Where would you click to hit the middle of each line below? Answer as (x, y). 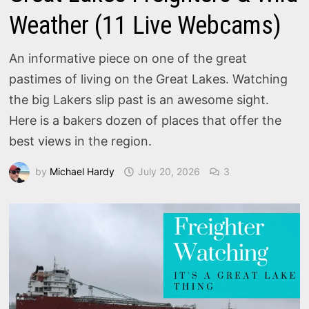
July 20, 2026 (169, 171)
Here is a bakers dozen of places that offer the (146, 120)
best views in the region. (81, 141)
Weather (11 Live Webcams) (146, 26)
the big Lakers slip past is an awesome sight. (139, 100)
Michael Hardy (82, 171)
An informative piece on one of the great (128, 58)
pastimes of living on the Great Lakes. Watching (149, 79)
